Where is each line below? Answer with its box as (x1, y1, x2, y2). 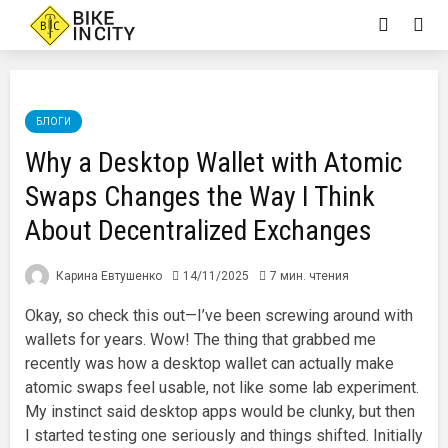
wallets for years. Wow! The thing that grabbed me (25, 329, 376, 349)
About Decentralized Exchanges (25, 214, 372, 247)
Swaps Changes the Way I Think (25, 180, 375, 213)
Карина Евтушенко (53, 268, 162, 283)
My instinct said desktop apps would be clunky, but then (25, 401, 415, 421)
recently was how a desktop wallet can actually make (25, 353, 394, 373)
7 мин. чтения (270, 268, 349, 283)
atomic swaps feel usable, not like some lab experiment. (25, 377, 419, 397)
